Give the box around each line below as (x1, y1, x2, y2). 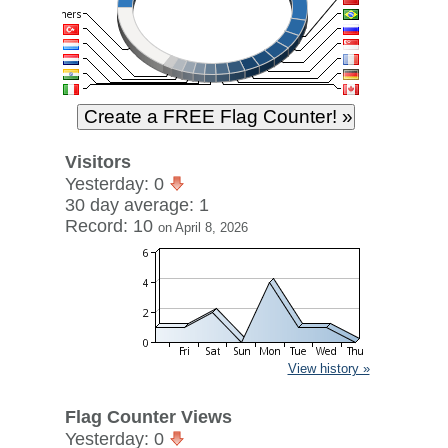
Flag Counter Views (64, 407, 232, 427)
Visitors (64, 152, 131, 172)
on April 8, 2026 (157, 220, 248, 235)
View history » (287, 361, 370, 376)
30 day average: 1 (64, 195, 209, 215)
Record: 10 (64, 216, 158, 236)
